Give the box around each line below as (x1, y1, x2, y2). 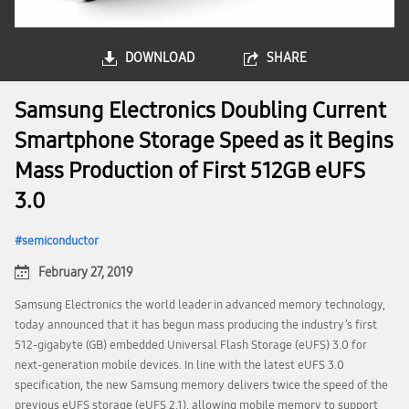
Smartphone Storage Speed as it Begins (15, 128, 393, 153)
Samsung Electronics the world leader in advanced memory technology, (15, 298, 385, 312)
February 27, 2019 (38, 265, 133, 280)
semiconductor (22, 234, 99, 248)
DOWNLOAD (125, 50, 194, 66)
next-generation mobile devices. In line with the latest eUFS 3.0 (15, 358, 344, 372)
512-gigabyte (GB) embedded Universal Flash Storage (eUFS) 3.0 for (15, 338, 366, 352)
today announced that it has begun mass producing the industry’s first (15, 318, 377, 332)
